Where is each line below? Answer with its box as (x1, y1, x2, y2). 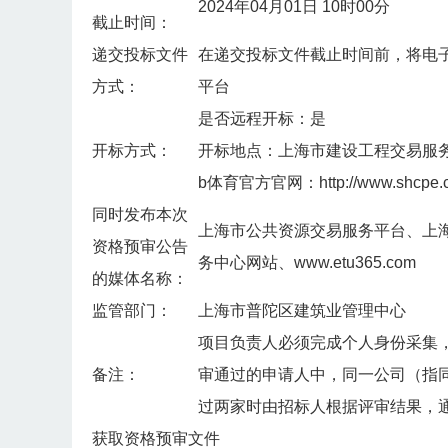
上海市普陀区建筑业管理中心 (198, 302, 406, 320)
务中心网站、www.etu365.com (198, 254, 416, 272)
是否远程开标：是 (198, 110, 326, 128)
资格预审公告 (92, 238, 188, 256)
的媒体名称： (92, 270, 188, 288)
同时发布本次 (92, 206, 188, 224)
